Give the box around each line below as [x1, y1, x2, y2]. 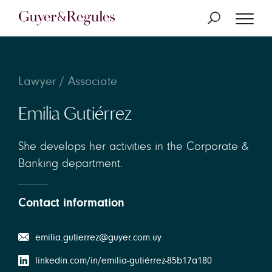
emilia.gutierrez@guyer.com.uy [35, 232, 161, 243]
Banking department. [18, 157, 123, 170]
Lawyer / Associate [18, 75, 117, 88]
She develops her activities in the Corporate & [18, 140, 249, 153]
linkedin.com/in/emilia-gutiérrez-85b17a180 [35, 255, 212, 266]
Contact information [18, 195, 124, 209]
